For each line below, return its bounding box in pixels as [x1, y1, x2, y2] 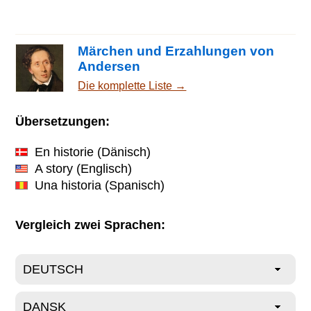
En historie [35, 144, 94, 159]
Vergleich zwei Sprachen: [15, 217, 166, 232]
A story [35, 161, 74, 176]
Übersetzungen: [15, 114, 110, 128]
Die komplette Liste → [78, 80, 187, 92]
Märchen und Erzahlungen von [78, 44, 275, 59]
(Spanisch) [101, 178, 165, 192]
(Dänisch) [94, 144, 151, 159]
